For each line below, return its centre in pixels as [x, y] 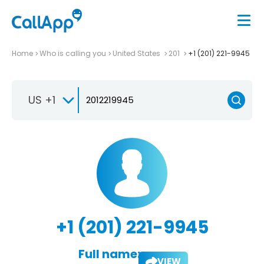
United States [137, 53]
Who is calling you [73, 53]
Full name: [109, 254]
